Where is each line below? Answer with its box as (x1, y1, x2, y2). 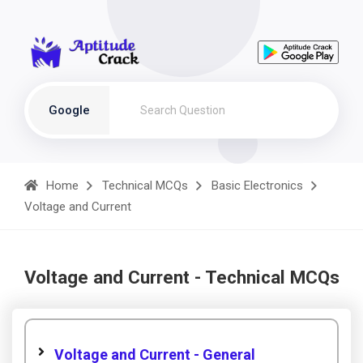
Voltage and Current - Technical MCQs (24, 267, 340, 288)
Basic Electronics (211, 178, 303, 193)
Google (48, 103, 90, 117)
